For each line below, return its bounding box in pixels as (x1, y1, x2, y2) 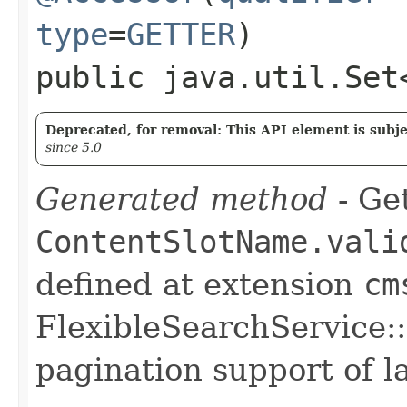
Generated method (35, 180, 328, 217)
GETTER (126, 15, 235, 53)
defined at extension (35, 265, 363, 303)
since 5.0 (45, 139, 102, 154)
